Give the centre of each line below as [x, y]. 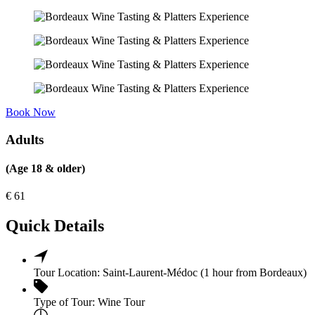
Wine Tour [121, 302]
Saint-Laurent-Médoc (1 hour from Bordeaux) [205, 272]
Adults [25, 139]
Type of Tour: [64, 302]
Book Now [31, 112]
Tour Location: [67, 272]
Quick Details [55, 225]
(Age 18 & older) [45, 168]
